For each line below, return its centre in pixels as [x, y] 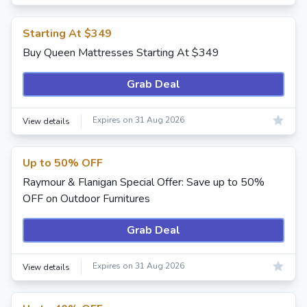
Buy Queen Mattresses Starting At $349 [121, 53]
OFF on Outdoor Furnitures [86, 199]
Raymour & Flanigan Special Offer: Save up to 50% [144, 182]
